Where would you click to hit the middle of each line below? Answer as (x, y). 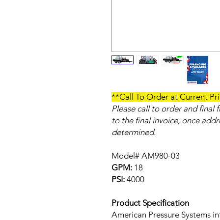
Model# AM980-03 (146, 156)
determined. (134, 132)
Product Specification (150, 203)
